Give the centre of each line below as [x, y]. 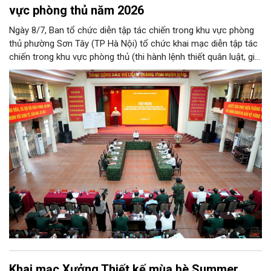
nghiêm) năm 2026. [47, 70]
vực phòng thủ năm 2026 [77, 11]
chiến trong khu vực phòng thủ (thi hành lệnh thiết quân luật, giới [135, 57]
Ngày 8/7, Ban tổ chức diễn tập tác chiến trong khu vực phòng [132, 31]
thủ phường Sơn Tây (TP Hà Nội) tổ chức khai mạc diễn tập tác [133, 44]
